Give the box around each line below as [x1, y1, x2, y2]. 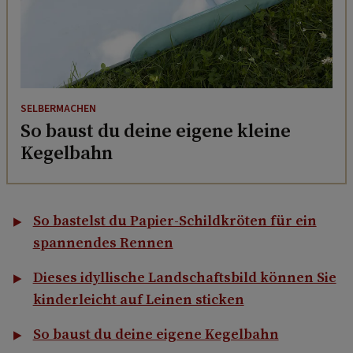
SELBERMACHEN [20, 100, 96, 117]
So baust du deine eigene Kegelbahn [32, 323, 279, 344]
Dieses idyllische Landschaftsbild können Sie [32, 266, 336, 287]
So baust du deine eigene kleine [20, 117, 291, 143]
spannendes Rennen [32, 232, 173, 252]
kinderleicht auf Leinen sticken [32, 288, 244, 309]
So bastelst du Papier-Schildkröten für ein [32, 210, 317, 230]
